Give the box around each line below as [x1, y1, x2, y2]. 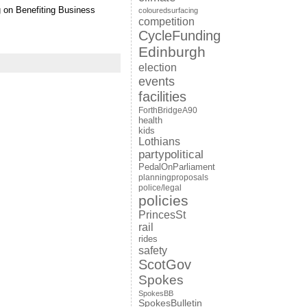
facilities [138, 89, 186, 104]
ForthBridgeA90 [138, 106, 197, 115]
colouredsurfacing [138, 6, 198, 14]
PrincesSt [138, 209, 186, 221]
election [138, 61, 177, 73]
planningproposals [138, 173, 208, 182]
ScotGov [138, 257, 191, 272]
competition [138, 15, 195, 27]
